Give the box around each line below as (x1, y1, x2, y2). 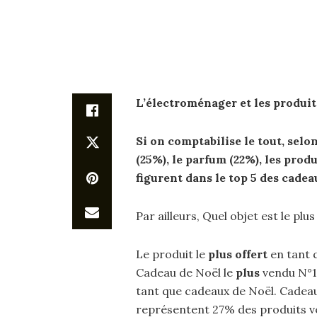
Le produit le (136, 247, 208, 261)
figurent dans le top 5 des (136, 171, 282, 185)
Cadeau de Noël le (136, 265, 236, 279)
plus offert (208, 247, 267, 261)
